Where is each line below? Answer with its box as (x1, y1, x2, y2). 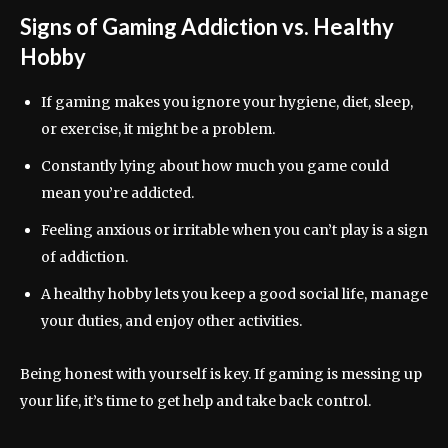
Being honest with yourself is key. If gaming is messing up (20, 365, 422, 384)
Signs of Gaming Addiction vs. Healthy (20, 13, 394, 41)
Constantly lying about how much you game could (41, 157, 389, 176)
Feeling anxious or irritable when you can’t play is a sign (41, 221, 428, 240)
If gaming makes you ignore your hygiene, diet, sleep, (41, 93, 413, 112)
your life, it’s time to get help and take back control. (20, 392, 371, 411)
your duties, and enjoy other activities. (41, 312, 302, 331)
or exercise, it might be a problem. (41, 120, 275, 139)
